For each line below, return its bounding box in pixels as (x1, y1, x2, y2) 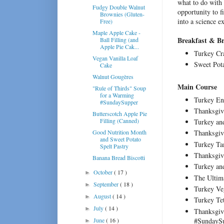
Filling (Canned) (99, 116, 139, 124)
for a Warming (99, 90, 134, 99)
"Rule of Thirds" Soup (92, 83, 146, 92)
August (93, 191, 113, 200)
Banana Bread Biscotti (92, 153, 145, 161)
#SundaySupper (99, 97, 138, 106)
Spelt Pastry (99, 141, 128, 150)
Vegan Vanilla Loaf (92, 53, 138, 62)
